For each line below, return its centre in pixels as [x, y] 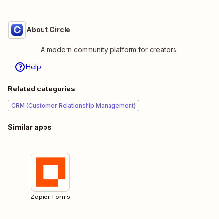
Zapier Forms [50, 197]
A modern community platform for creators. [109, 50]
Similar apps [30, 127]
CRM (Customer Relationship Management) [74, 106]
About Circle [48, 30]
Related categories [42, 89]
